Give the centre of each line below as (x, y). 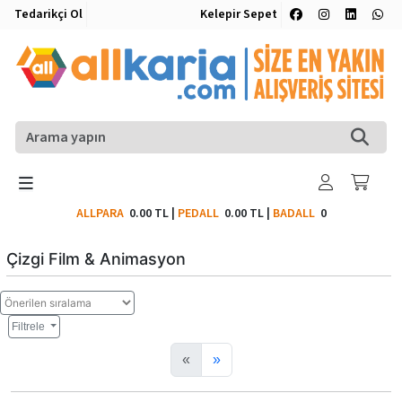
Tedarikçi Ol (48, 14)
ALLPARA (102, 213)
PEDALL (201, 213)
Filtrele (30, 326)
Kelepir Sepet (239, 14)
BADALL (293, 213)
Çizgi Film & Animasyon (96, 258)
